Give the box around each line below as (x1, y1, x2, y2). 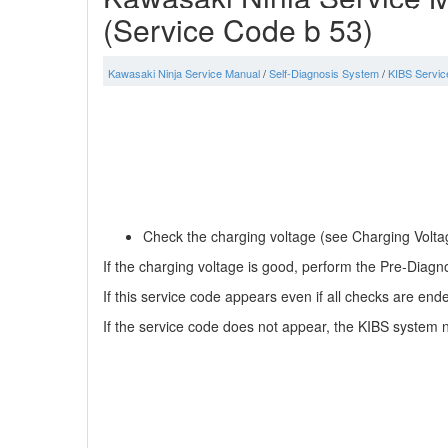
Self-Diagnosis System (269, 65, 379, 81)
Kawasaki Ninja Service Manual (108, 65, 260, 81)
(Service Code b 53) (103, 8, 373, 51)
